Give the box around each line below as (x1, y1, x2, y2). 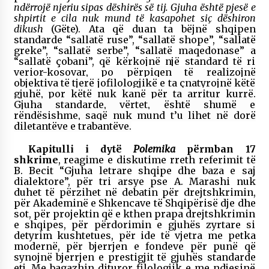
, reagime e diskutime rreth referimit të (58, 153, 256, 166)
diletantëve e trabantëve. (13, 119, 131, 132)
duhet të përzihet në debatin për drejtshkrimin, (13, 186, 256, 198)
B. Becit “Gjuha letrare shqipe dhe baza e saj (13, 164, 256, 177)
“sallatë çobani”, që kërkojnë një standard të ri (13, 55, 256, 67)
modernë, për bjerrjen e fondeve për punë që (13, 240, 256, 252)
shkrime (13, 153, 58, 166)
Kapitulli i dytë (28, 142, 134, 155)
